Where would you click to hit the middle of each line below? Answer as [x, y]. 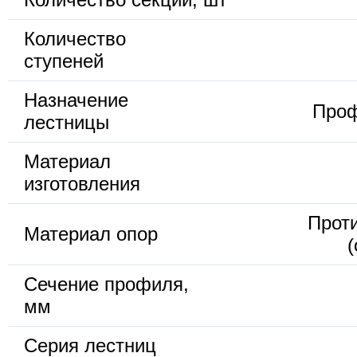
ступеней [64, 61]
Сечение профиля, [106, 284]
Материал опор [91, 234]
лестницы [67, 123]
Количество [75, 39]
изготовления [82, 184]
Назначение [76, 100]
